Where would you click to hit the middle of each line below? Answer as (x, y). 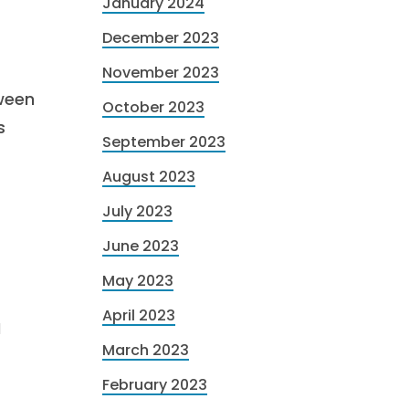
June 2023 (141, 246)
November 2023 (161, 73)
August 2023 (149, 177)
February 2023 (155, 385)
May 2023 (138, 281)
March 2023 (146, 350)
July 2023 (137, 211)
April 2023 (139, 315)
